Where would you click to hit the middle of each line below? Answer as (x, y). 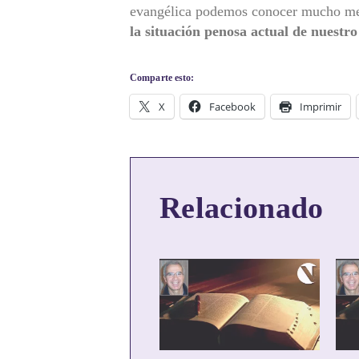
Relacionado (242, 208)
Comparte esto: (162, 77)
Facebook (232, 106)
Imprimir (321, 106)
